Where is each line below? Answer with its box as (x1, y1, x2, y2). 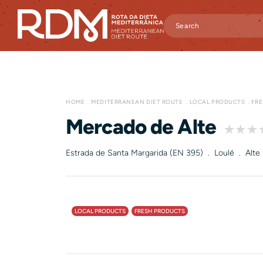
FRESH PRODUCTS (134, 207, 185, 215)
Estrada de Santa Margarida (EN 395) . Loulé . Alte (66, 148, 260, 158)
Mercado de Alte (66, 114, 216, 139)
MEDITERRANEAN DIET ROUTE (91, 98, 183, 106)
